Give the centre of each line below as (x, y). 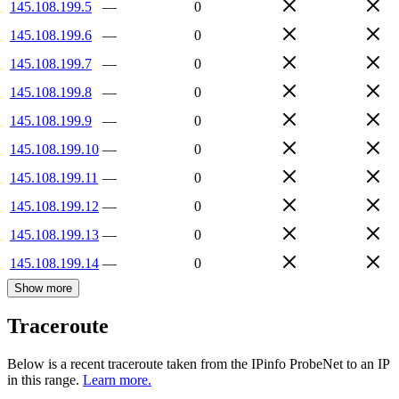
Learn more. (117, 380)
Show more (43, 288)
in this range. (43, 380)
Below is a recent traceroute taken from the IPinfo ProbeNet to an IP (198, 364)
